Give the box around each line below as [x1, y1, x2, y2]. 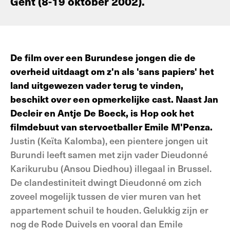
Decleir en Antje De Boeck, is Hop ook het [10, 106, 194, 119]
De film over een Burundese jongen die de [10, 51, 196, 64]
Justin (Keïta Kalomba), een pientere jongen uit [10, 134, 208, 147]
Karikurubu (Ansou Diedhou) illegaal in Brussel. [10, 162, 212, 175]
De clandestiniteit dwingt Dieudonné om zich [10, 176, 202, 188]
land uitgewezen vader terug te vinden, [10, 79, 183, 91]
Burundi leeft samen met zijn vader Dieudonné [10, 148, 208, 161]
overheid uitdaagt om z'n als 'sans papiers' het [10, 65, 214, 78]
